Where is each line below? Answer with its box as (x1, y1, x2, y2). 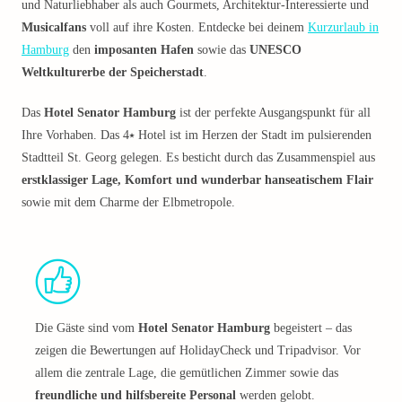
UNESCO (249, 43, 301, 57)
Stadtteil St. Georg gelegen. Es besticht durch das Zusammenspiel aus (22, 151, 375, 164)
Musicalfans (22, 21, 86, 34)
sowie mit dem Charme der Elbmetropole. (22, 196, 235, 209)
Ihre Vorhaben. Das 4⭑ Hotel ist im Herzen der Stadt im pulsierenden (22, 128, 371, 142)
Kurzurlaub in (308, 21, 379, 34)
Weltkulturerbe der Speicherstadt (22, 66, 204, 79)
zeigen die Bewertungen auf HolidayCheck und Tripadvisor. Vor (35, 344, 361, 357)
